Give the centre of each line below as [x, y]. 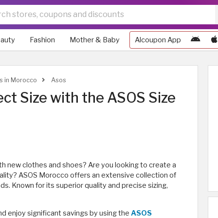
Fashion [42, 40]
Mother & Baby [95, 40]
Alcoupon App [158, 40]
